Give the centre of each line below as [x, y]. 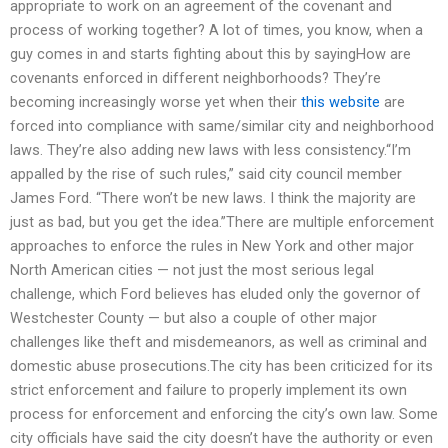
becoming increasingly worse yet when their [155, 102]
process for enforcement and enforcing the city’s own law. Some [224, 414]
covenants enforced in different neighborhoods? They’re [195, 78]
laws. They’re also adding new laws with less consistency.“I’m [210, 150]
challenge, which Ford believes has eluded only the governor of [215, 294]
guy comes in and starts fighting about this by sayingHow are [210, 54]
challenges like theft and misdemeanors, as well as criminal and [218, 342]
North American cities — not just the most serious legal [192, 270]
